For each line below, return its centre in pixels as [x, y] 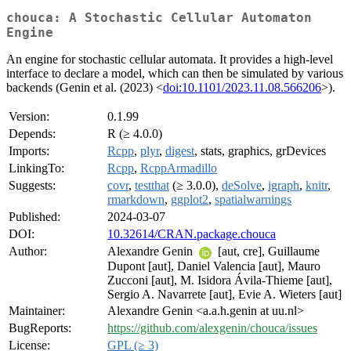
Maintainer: [37, 311]
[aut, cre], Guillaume [267, 251]
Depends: [32, 134]
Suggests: [32, 186]
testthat [152, 186]
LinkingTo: [36, 168]
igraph [284, 186]
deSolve [242, 186]
